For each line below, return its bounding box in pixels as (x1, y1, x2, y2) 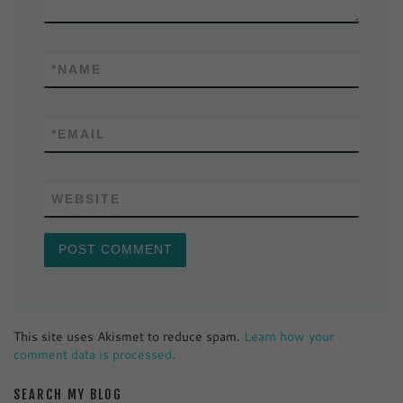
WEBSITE (51, 193, 121, 207)
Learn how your (244, 327, 334, 345)
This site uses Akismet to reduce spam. (13, 327, 244, 345)
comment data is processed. (13, 345, 175, 363)
